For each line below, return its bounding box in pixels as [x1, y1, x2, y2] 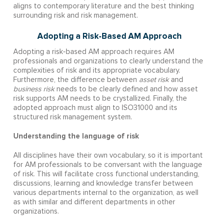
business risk [13, 85, 55, 93]
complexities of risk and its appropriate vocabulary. [13, 67, 180, 75]
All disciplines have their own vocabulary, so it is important [13, 152, 203, 160]
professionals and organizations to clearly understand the [13, 57, 203, 65]
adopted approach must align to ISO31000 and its [13, 104, 177, 112]
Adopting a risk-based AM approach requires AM [13, 48, 174, 56]
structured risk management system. [13, 113, 132, 121]
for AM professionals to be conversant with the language [13, 161, 202, 169]
